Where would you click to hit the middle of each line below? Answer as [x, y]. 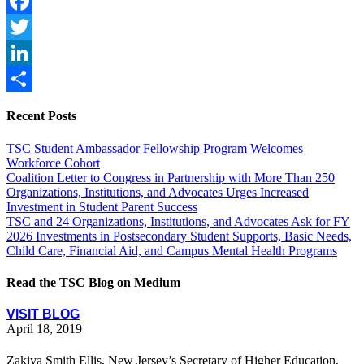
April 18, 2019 [44, 329]
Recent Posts [41, 116]
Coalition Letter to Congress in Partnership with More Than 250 [171, 177]
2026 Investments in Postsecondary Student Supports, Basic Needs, [179, 236]
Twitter [25, 53]
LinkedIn [30, 79]
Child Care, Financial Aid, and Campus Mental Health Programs [172, 250]
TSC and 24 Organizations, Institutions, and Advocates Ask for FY [178, 221]
